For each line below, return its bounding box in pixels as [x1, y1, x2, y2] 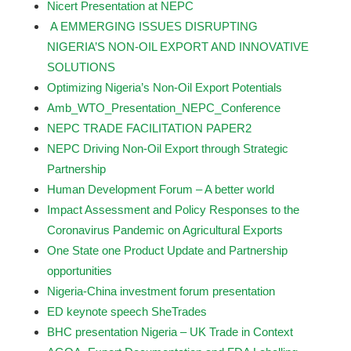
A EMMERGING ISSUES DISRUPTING [49, 20, 258, 33]
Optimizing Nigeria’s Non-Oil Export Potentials [46, 81, 282, 94]
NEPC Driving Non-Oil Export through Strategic [46, 142, 288, 155]
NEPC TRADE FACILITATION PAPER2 [46, 121, 251, 135]
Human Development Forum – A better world [46, 183, 274, 196]
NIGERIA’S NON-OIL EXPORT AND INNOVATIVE [46, 40, 309, 53]
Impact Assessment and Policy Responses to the [46, 203, 299, 216]
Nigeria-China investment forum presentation [46, 284, 275, 298]
